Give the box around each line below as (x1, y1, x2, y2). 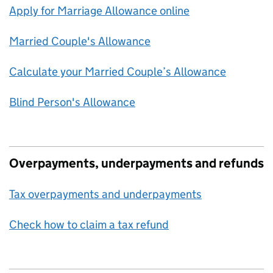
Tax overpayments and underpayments (9, 187, 202, 201)
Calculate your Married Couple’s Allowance (9, 65, 226, 79)
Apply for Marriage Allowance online (9, 4, 190, 18)
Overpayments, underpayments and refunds (9, 155, 264, 171)
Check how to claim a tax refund (9, 218, 169, 232)
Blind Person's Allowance (9, 95, 135, 109)
